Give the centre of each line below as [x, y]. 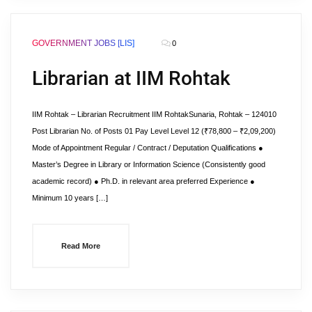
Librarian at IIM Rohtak [131, 78]
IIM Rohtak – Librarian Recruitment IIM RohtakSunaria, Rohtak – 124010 [154, 114]
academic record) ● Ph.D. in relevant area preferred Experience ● [143, 181]
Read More [81, 246]
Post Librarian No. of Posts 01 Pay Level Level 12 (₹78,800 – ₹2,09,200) [154, 131]
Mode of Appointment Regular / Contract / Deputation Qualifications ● [148, 148]
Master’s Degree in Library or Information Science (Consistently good [149, 164]
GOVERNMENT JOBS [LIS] [83, 43]
